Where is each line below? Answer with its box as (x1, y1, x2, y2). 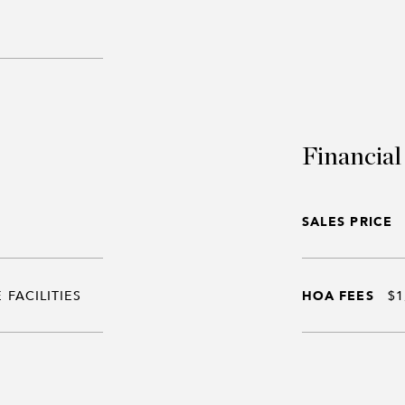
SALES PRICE (302, 211, 392, 231)
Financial (302, 145, 401, 170)
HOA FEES (302, 285, 374, 306)
